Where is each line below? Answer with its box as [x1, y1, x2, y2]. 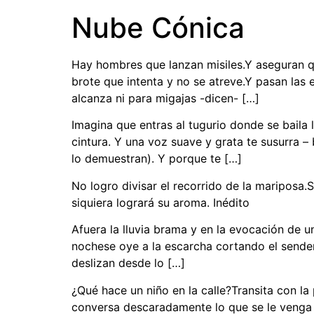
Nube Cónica [71, 11, 245, 45]
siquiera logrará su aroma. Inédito [71, 195, 250, 210]
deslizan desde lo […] [71, 256, 185, 271]
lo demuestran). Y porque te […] [71, 151, 242, 166]
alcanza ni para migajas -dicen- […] [71, 91, 259, 105]
